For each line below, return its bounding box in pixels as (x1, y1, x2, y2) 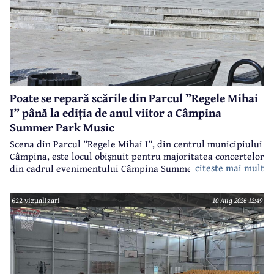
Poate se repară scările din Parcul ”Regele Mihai (10, 89, 258, 107)
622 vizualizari (12, 194, 61, 207)
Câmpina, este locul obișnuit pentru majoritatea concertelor (10, 148, 264, 163)
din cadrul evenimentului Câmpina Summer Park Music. (10, 160, 248, 176)
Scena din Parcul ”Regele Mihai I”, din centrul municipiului (10, 136, 262, 151)
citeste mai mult (195, 160, 264, 176)
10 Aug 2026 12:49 (212, 194, 262, 207)
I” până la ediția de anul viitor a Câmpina (10, 104, 221, 122)
